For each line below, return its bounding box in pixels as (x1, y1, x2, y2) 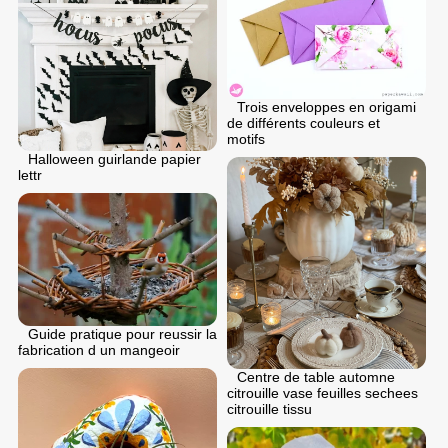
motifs (227, 130, 265, 147)
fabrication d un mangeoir (18, 341, 180, 358)
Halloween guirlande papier (28, 150, 201, 167)
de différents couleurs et (227, 114, 380, 131)
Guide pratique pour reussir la (28, 325, 217, 342)
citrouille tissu (227, 401, 312, 418)
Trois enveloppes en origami (237, 98, 416, 115)
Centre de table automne (237, 369, 395, 386)
